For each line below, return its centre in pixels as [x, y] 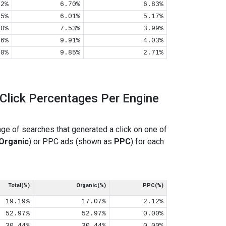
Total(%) [19, 185]
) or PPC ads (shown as [71, 142]
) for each [147, 142]
